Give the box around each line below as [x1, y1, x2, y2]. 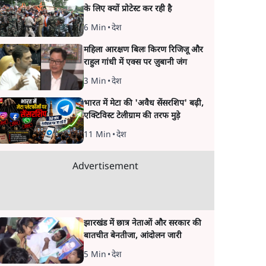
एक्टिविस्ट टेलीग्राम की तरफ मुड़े [83, 110, 180, 122]
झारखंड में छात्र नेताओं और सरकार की [83, 218, 201, 229]
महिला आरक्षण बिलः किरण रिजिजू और [83, 45, 203, 56]
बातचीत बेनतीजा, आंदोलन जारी [83, 230, 182, 242]
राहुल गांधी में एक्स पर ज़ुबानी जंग [83, 57, 187, 68]
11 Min [83, 129, 111, 141]
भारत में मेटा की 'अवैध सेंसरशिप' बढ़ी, [83, 98, 204, 109]
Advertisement [72, 161, 138, 173]
